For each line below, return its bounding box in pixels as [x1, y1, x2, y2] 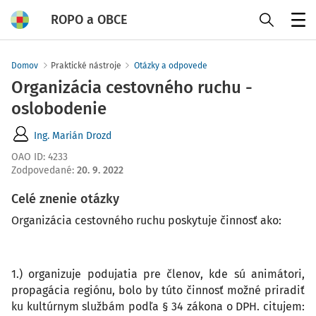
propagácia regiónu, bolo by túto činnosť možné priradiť [11, 284, 305, 297]
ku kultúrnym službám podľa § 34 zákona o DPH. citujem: [11, 300, 305, 313]
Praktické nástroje [51, 61, 121, 71]
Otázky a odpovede [134, 61, 207, 71]
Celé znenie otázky [11, 191, 119, 207]
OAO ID [11, 151, 43, 163]
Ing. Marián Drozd [34, 129, 111, 142]
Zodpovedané [11, 164, 72, 176]
